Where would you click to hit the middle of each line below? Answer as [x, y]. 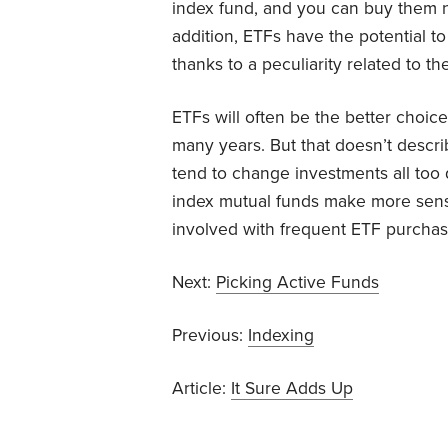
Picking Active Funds [297, 283]
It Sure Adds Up [292, 389]
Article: [201, 389]
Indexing [281, 336]
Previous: [210, 336]
